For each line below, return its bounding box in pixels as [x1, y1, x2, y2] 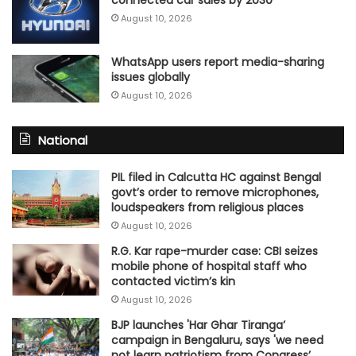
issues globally [111, 68, 190, 85]
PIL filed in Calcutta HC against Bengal [111, 168, 321, 185]
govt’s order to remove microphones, [111, 184, 319, 200]
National [38, 131, 87, 149]
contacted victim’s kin [111, 273, 235, 289]
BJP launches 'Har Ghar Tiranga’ [111, 316, 285, 333]
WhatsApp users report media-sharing [111, 53, 324, 70]
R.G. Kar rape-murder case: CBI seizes [111, 242, 318, 259]
